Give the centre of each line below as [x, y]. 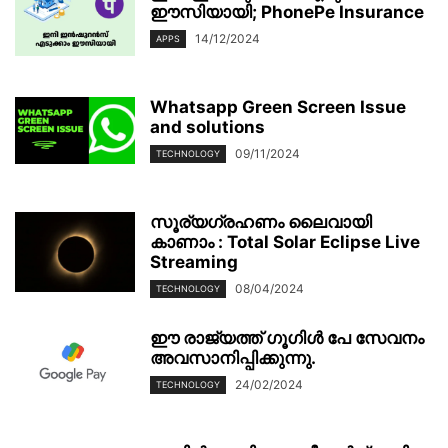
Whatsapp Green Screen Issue [278, 106]
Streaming [194, 261]
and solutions [207, 126]
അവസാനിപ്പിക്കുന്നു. [233, 357]
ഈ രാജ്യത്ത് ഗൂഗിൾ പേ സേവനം [287, 337]
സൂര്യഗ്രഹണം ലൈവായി [261, 221]
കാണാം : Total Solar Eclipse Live [285, 241]
